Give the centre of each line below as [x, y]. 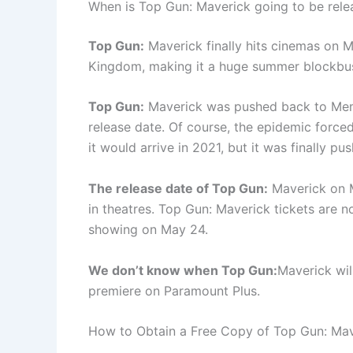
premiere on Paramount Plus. [174, 290]
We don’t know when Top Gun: [183, 270]
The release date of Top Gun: [178, 188]
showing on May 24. [148, 229]
